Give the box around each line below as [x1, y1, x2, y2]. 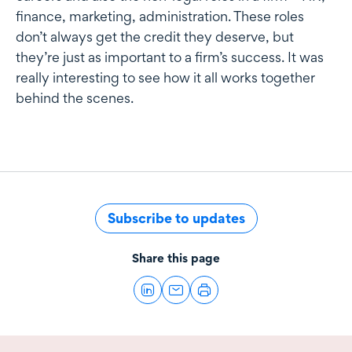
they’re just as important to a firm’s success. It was [16, 49, 324, 66]
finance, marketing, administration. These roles [16, 8, 304, 25]
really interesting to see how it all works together [16, 69, 315, 86]
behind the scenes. [16, 90, 134, 107]
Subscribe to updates [107, 210, 245, 227]
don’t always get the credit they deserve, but [16, 28, 294, 46]
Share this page [132, 251, 220, 266]
